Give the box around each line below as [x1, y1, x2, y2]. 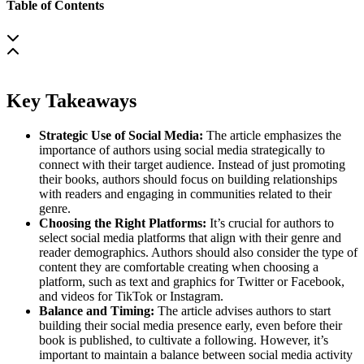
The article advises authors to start [154, 304, 331, 318]
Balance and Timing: [39, 304, 154, 318]
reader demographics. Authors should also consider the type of [39, 245, 357, 260]
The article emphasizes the [203, 128, 341, 143]
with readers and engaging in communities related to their [39, 187, 331, 201]
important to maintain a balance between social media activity [39, 348, 353, 362]
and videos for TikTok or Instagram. [39, 289, 223, 304]
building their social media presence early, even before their [39, 318, 342, 333]
